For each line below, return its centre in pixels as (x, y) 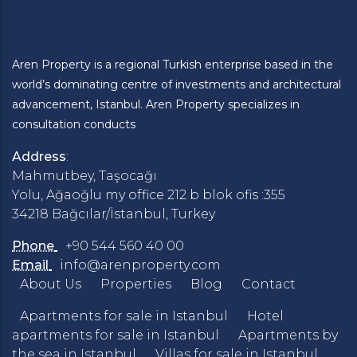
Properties (136, 284)
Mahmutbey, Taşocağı (84, 175)
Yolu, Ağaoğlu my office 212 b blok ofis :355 (149, 194)
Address (39, 156)
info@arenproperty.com (140, 265)
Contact (269, 284)
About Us (51, 284)
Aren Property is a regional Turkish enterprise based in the (173, 64)
